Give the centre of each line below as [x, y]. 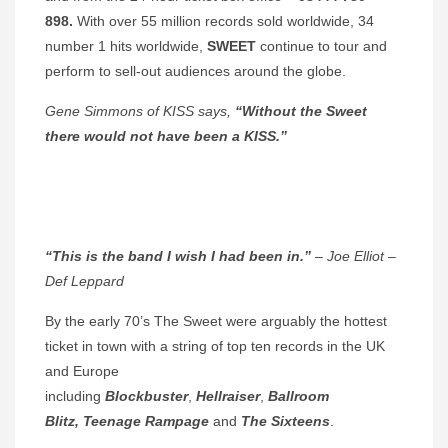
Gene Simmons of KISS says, [140, 111]
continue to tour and [323, 46]
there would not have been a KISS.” [166, 136]
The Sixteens [285, 421]
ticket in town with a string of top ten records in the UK [215, 346]
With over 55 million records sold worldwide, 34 [225, 21]
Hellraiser [228, 396]
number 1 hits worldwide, [126, 46]
